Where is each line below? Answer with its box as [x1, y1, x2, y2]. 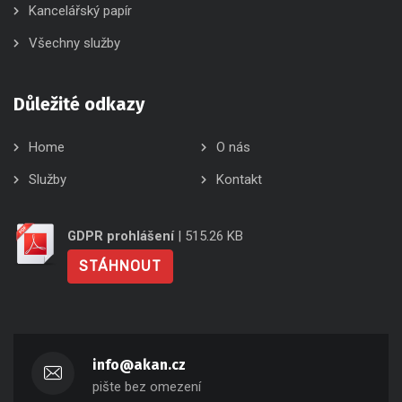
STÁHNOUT [79, 258, 162, 275]
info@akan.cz [92, 356, 186, 373]
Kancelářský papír [29, 3, 132, 19]
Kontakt [216, 171, 262, 188]
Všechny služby [29, 35, 120, 51]
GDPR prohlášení [67, 228, 174, 244]
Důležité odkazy [13, 93, 144, 115]
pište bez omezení [92, 379, 201, 395]
